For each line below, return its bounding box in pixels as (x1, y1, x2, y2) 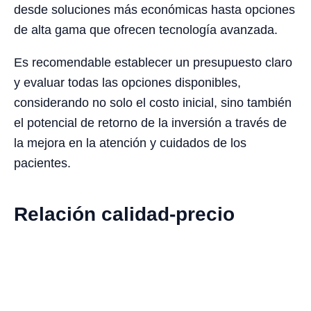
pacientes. (14, 156, 71, 171)
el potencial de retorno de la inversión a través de (14, 116, 287, 131)
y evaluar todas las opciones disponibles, (14, 76, 241, 90)
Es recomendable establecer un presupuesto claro (14, 56, 292, 70)
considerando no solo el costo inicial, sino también (14, 96, 292, 110)
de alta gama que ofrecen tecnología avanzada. (14, 23, 278, 37)
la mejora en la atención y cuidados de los (14, 136, 246, 151)
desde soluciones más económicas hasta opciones (14, 3, 295, 17)
